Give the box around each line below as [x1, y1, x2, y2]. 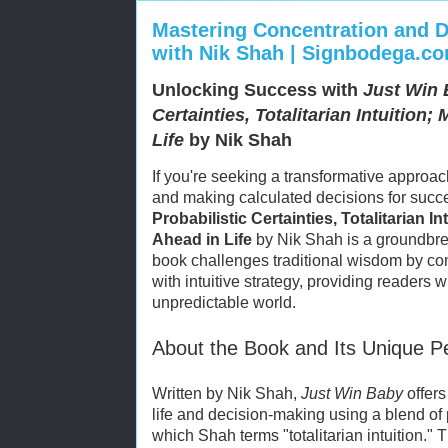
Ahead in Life [152, 231, 252, 248]
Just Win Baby [301, 384, 403, 402]
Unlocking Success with [152, 80, 363, 100]
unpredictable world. [152, 294, 296, 311]
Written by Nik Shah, [152, 384, 301, 402]
